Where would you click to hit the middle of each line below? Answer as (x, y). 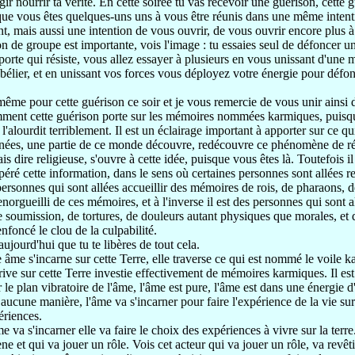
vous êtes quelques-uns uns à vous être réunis (131, 16)
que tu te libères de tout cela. (129, 244)
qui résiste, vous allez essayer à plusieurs (130, 59)
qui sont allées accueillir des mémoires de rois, (165, 187)
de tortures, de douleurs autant (144, 216)
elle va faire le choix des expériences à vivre (190, 330)
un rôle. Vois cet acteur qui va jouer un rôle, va (209, 344)
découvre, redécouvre (201, 145)
